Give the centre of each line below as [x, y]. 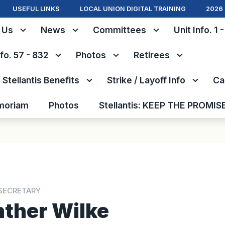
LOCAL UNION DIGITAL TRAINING [133, 9]
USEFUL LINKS [36, 9]
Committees [120, 30]
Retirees [152, 55]
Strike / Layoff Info [146, 80]
